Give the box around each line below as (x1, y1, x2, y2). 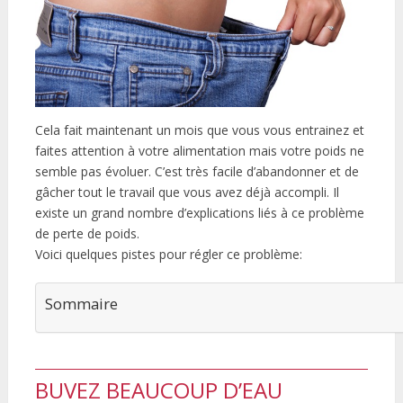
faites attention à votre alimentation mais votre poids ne (34, 142, 364, 160)
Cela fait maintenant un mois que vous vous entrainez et (34, 121, 364, 139)
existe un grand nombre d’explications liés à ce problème (34, 204, 364, 222)
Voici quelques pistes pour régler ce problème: (34, 246, 302, 264)
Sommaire (44, 293, 118, 315)
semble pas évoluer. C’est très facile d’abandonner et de (34, 163, 359, 181)
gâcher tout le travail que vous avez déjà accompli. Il (34, 184, 339, 201)
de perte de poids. (34, 225, 139, 243)
